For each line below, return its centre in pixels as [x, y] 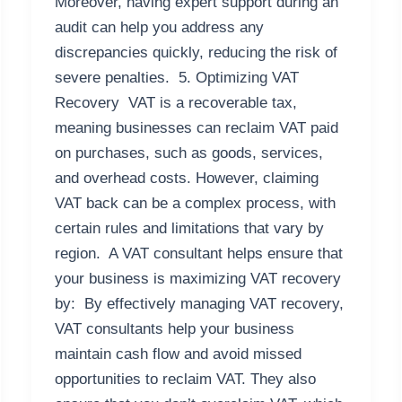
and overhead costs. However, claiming [186, 179]
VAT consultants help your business [174, 329]
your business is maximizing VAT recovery [197, 279]
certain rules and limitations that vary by [189, 229]
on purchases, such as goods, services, [188, 153]
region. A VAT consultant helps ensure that [198, 254]
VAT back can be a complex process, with [195, 204]
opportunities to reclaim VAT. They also [185, 380]
